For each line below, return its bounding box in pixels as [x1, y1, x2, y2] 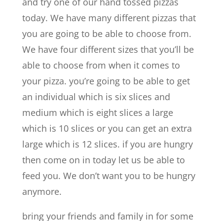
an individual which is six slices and [22, 90, 170, 103]
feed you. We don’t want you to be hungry [22, 169, 195, 182]
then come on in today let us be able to [22, 153, 185, 166]
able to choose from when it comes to [22, 59, 180, 71]
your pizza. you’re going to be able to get [22, 74, 190, 87]
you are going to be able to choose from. [22, 27, 191, 39]
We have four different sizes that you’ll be [22, 43, 194, 55]
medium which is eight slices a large [22, 106, 173, 118]
